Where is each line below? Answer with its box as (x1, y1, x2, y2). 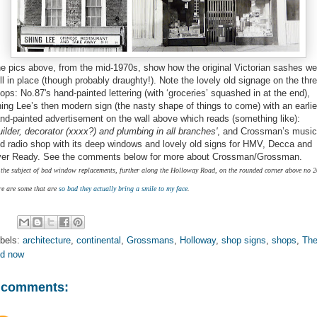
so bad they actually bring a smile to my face (59, 184, 188, 192)
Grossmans (127, 234, 174, 246)
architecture (23, 234, 71, 246)
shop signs (221, 234, 266, 246)
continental (76, 234, 121, 246)
